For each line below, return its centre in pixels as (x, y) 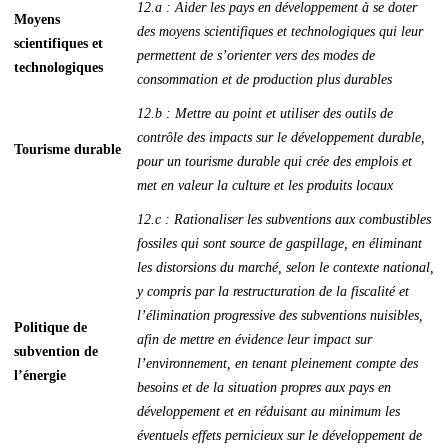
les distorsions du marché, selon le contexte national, (285, 268)
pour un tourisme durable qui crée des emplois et (274, 162)
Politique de (50, 328)
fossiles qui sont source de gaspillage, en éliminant (279, 244)
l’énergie (40, 376)
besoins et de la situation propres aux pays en (264, 388)
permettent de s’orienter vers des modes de (256, 56)
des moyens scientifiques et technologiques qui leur (280, 32)
